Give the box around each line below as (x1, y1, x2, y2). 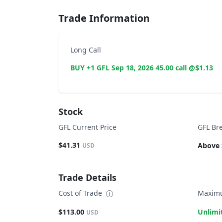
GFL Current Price (58, 122, 116, 132)
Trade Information (58, 11, 150, 25)
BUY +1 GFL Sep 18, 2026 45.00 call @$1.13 (70, 63, 213, 72)
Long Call (70, 45, 101, 55)
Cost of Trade (58, 188, 104, 198)
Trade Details (58, 171, 116, 184)
